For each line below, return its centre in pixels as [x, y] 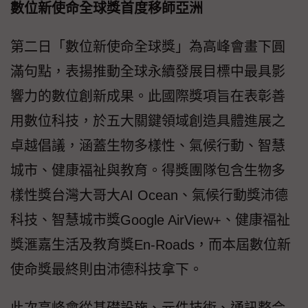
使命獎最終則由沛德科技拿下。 [107, 270]
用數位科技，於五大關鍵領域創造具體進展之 [148, 121]
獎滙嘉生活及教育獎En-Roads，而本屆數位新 [151, 245]
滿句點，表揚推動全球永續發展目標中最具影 [148, 72]
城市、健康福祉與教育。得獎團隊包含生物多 [148, 171]
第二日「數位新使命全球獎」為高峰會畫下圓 [148, 47]
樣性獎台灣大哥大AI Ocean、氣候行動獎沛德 [149, 196]
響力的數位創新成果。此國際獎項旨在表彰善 [148, 97]
